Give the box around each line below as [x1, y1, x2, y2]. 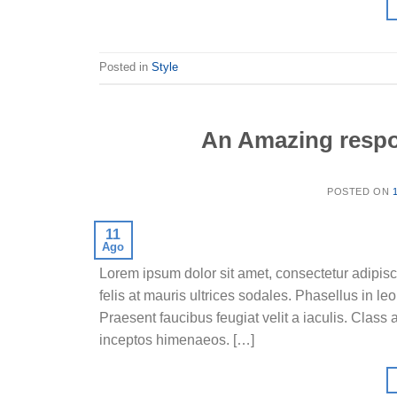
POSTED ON [327, 186, 393, 198]
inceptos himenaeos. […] [99, 332, 254, 348]
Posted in [99, 60, 152, 74]
